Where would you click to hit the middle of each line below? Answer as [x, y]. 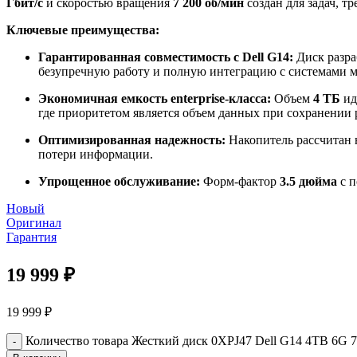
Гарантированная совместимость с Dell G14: [166, 57]
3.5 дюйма [308, 181]
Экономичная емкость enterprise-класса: [155, 98]
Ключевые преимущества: [83, 29]
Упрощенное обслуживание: [119, 181]
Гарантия [31, 237]
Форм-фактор [240, 181]
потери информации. [96, 154]
